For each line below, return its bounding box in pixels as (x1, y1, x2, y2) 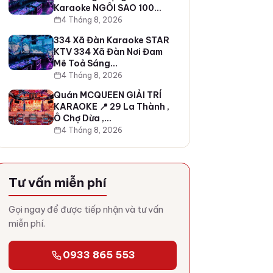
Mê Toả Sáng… (53, 57, 118, 69)
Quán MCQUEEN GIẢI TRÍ (53, 89, 161, 101)
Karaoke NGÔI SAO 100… (53, 2, 161, 14)
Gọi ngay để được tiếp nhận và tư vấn (8, 204, 163, 215)
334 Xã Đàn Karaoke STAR (53, 34, 169, 46)
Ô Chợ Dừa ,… (53, 112, 112, 124)
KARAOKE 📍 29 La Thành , (53, 101, 169, 112)
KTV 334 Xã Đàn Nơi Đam (53, 46, 163, 57)
